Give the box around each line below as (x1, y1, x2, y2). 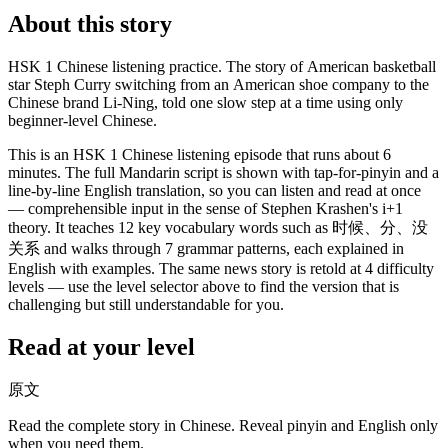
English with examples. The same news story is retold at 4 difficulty (8, 259, 434, 277)
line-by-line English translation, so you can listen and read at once (8, 181, 421, 199)
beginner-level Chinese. (8, 111, 157, 129)
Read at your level (8, 333, 195, 360)
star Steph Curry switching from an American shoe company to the (8, 75, 429, 93)
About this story (8, 10, 172, 37)
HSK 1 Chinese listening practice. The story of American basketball (8, 57, 436, 75)
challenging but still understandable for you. (8, 295, 284, 313)
